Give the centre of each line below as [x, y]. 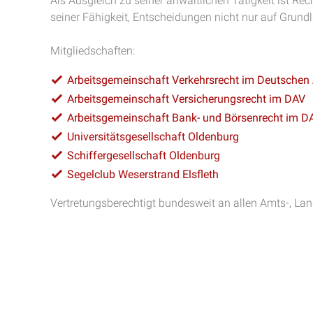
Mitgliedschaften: [93, 51]
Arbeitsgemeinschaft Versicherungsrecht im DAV [186, 99]
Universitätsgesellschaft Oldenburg [153, 137]
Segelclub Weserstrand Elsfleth [143, 174]
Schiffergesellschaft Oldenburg [144, 155]
